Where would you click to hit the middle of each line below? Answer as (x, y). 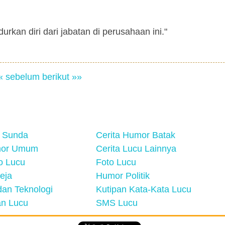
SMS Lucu (117, 203)
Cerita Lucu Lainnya (136, 149)
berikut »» (62, 77)
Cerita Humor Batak (136, 135)
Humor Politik (123, 176)
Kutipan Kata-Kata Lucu (144, 189)
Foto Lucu (116, 162)
